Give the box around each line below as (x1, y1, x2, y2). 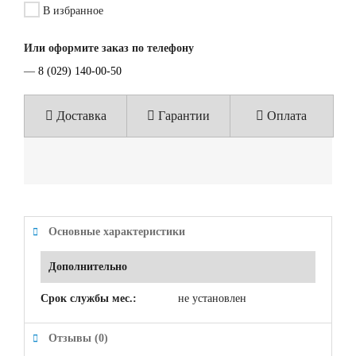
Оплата (264, 109, 308, 123)
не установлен (178, 292, 246, 305)
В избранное (40, 5, 103, 17)
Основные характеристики (48, 226, 185, 238)
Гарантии (155, 109, 211, 123)
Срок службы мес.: (41, 292, 137, 305)
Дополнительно (48, 261, 127, 273)
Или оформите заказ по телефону (24, 42, 194, 55)
